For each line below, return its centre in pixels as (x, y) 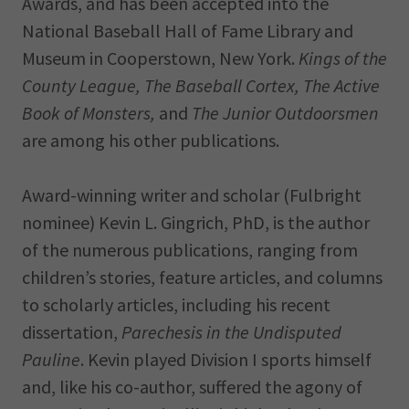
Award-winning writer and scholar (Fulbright (192, 195)
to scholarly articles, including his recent (176, 304)
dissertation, (72, 332)
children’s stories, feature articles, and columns (202, 277)
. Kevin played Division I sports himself (226, 359)
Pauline (51, 359)
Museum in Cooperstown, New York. (160, 58)
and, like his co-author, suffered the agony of (192, 387)
